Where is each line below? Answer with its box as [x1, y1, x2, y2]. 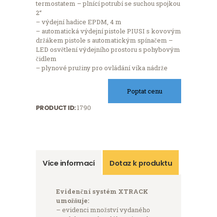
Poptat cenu [127, 86, 162, 95]
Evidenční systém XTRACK [56, 186, 148, 196]
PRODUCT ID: [36, 103, 77, 113]
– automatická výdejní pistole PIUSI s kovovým [36, 27, 181, 36]
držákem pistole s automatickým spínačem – [36, 36, 173, 45]
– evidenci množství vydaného [56, 205, 150, 214]
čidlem [36, 54, 57, 63]
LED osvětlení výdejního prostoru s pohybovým [36, 45, 180, 54]
